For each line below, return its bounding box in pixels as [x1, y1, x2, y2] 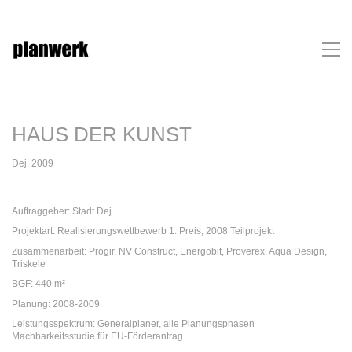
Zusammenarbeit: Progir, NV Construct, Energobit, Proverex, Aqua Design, [12, 245, 327, 257]
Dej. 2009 [12, 157, 53, 169]
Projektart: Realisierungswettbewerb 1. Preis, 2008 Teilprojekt [12, 225, 274, 236]
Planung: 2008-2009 [12, 298, 100, 310]
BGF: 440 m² [12, 278, 65, 289]
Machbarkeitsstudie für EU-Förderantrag [12, 331, 183, 342]
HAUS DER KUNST [12, 123, 192, 146]
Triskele [12, 258, 46, 269]
